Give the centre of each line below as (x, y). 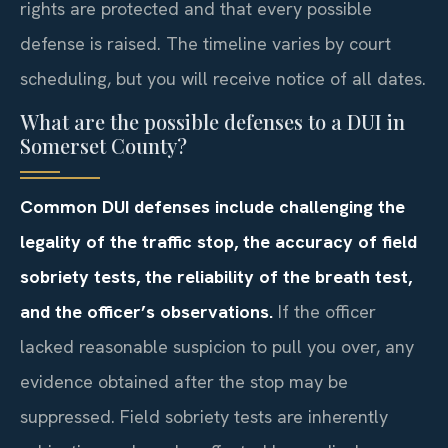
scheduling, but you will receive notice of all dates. (223, 78)
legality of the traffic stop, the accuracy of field (218, 241)
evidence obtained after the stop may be (184, 381)
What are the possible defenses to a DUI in (212, 121)
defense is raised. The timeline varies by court (205, 43)
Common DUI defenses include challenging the (212, 206)
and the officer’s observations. (146, 311)
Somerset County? (103, 145)
